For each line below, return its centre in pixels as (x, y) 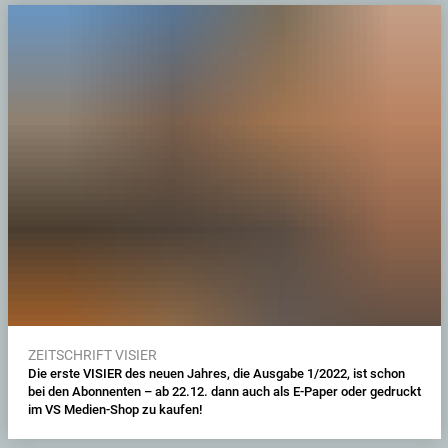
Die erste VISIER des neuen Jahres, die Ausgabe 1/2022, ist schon (216, 374)
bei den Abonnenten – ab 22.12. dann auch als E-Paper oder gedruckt (224, 392)
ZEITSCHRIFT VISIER (92, 355)
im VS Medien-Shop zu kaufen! (114, 410)
